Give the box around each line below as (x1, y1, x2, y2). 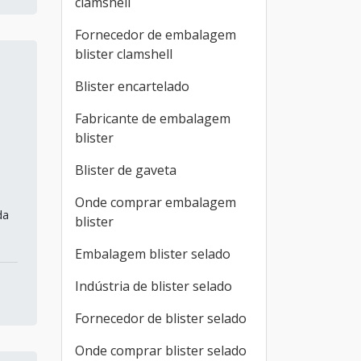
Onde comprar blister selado (75, 342, 247, 359)
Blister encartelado (75, 77, 189, 95)
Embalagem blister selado (75, 245, 230, 263)
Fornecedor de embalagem (75, 26, 236, 44)
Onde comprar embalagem (75, 193, 236, 211)
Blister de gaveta (75, 161, 176, 179)
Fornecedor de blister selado (75, 309, 247, 327)
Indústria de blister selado (75, 277, 232, 295)
